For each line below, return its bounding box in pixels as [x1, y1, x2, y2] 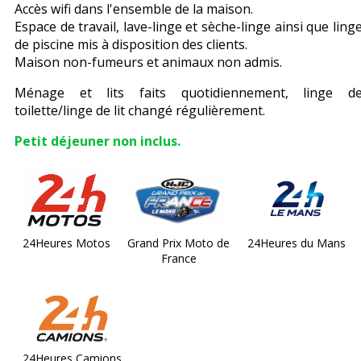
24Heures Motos [23, 235, 110, 251]
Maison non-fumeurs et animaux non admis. [15, 53, 282, 71]
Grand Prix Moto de [127, 235, 230, 251]
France [161, 251, 197, 266]
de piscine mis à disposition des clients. [15, 35, 247, 53]
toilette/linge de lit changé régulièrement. [15, 102, 265, 119]
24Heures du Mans [247, 235, 346, 251]
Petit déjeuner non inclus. [15, 132, 180, 150]
